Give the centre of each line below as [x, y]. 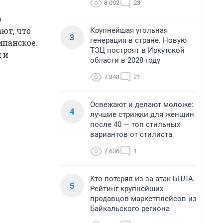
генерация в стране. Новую [138, 40]
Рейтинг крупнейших [127, 189]
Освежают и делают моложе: [142, 105]
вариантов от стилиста [131, 134]
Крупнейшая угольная [129, 30]
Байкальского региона [130, 209]
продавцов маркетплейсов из [143, 199]
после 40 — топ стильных [135, 124]
